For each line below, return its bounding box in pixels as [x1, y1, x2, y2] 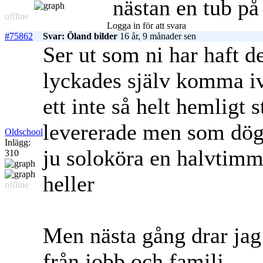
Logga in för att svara [107, 21, 186, 31]
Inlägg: [5, 137, 31, 148]
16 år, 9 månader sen [117, 31, 196, 42]
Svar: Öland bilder [43, 31, 117, 42]
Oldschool [5, 127, 43, 137]
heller [43, 171, 100, 197]
